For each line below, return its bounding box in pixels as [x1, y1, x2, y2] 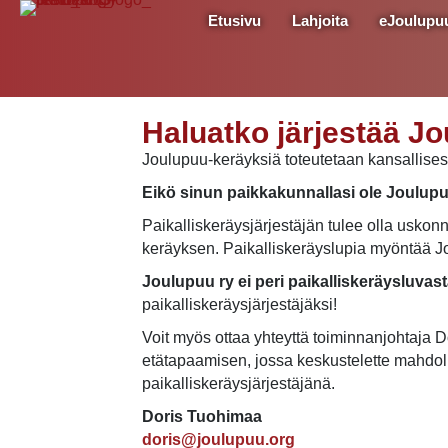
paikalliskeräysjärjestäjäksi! [142, 295, 337, 313]
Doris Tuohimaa [142, 407, 262, 425]
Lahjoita [292, 12, 349, 29]
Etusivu [208, 12, 262, 29]
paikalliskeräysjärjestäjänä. [142, 374, 335, 392]
